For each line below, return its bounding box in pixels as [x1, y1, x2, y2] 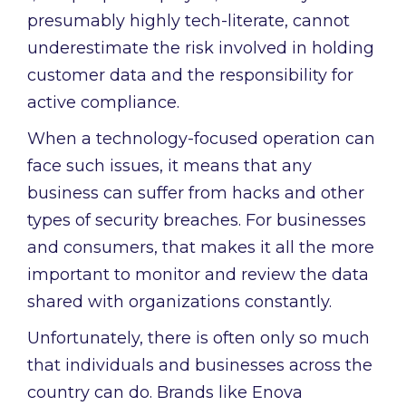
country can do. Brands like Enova [27, 382, 303, 403]
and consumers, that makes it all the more [27, 237, 374, 258]
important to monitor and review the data [27, 265, 369, 285]
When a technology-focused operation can [27, 129, 375, 150]
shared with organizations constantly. [27, 292, 332, 313]
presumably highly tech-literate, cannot [27, 11, 350, 32]
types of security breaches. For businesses [27, 210, 366, 231]
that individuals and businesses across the [27, 355, 372, 376]
